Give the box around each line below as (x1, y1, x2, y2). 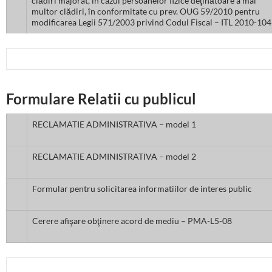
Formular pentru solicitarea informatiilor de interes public (32, 183, 252, 194)
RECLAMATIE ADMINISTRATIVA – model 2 (32, 151, 196, 162)
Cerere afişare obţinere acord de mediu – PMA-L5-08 (32, 216, 232, 226)
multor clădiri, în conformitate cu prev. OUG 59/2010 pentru (32, 6, 260, 17)
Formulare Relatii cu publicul (6, 90, 196, 108)
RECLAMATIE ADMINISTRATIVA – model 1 (32, 119, 196, 130)
